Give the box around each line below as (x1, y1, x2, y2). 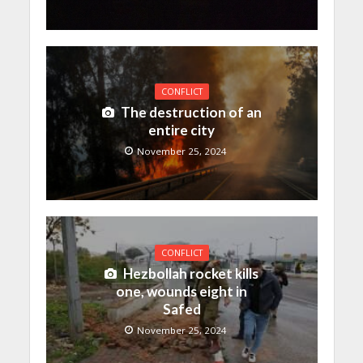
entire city (148, 122, 215, 139)
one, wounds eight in (116, 283, 247, 301)
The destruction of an (120, 104, 262, 122)
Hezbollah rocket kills (123, 265, 258, 283)
